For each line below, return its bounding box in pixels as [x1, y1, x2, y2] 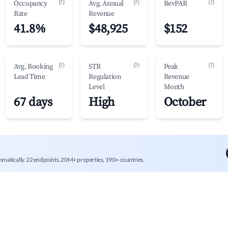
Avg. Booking [14, 62, 53, 71]
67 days [14, 95, 52, 110]
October [163, 95, 206, 110]
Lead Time [14, 72, 45, 81]
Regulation [89, 72, 121, 81]
